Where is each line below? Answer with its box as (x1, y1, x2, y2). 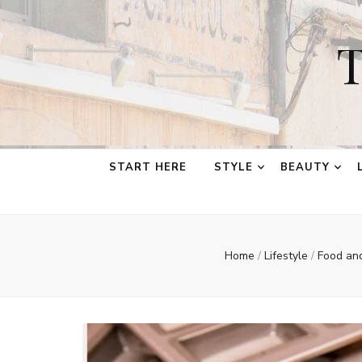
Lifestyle (264, 248, 311, 263)
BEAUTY (280, 160, 330, 175)
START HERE (109, 160, 187, 175)
